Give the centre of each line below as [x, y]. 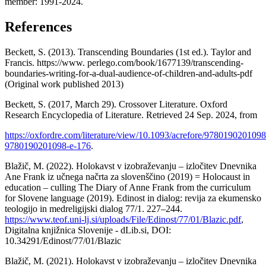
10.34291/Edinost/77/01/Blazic [63, 240]
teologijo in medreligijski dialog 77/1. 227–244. [94, 208]
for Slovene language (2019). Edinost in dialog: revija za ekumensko [133, 198]
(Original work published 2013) [64, 84]
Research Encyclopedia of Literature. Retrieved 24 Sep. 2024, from [131, 115]
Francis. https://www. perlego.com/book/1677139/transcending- [124, 62]
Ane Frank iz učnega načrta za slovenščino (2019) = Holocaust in [127, 176]
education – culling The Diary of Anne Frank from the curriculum [128, 187]
